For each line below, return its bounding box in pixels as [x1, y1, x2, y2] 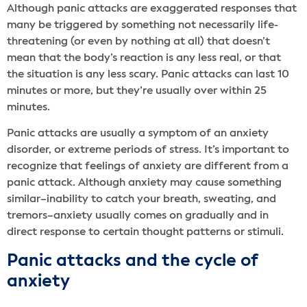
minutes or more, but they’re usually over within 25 [7, 85, 267, 97]
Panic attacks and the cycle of [7, 252, 258, 270]
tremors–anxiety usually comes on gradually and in [7, 210, 269, 221]
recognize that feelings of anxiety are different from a [7, 160, 288, 172]
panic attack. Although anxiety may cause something [7, 177, 282, 188]
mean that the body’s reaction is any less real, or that [7, 52, 281, 64]
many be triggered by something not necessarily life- [7, 19, 278, 31]
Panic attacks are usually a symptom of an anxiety [7, 127, 269, 139]
